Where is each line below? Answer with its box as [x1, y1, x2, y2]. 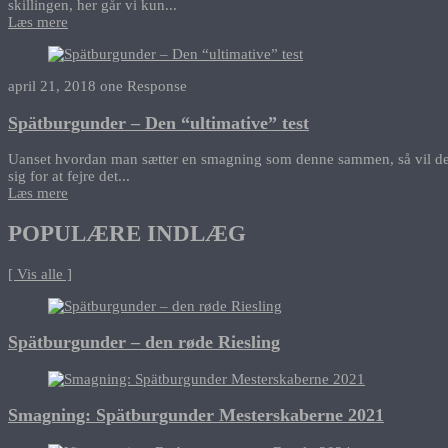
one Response [100, 78, 187, 95]
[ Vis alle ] [8, 265, 72, 282]
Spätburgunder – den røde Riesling [8, 332, 280, 353]
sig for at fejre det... [8, 168, 130, 185]
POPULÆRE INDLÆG [8, 221, 246, 247]
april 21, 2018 [8, 78, 96, 95]
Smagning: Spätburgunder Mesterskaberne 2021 [8, 405, 384, 426]
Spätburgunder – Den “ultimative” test [8, 112, 309, 133]
